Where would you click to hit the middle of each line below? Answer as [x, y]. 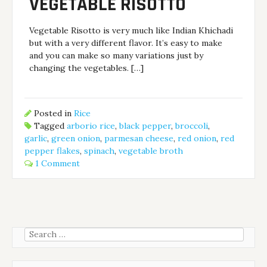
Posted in [53, 114]
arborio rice [91, 126]
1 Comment [58, 164]
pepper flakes [52, 151]
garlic [36, 139]
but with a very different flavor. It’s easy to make [126, 43]
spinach [100, 151]
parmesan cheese [139, 139]
